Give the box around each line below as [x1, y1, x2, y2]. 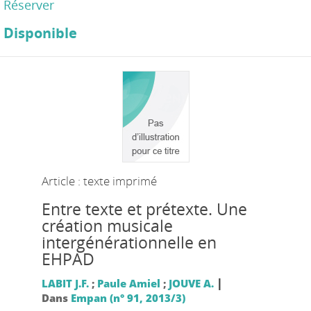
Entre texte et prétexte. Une [41, 198, 247, 220]
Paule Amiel [96, 276, 160, 290]
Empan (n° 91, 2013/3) [70, 290, 185, 305]
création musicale [41, 215, 173, 237]
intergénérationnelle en [41, 231, 217, 253]
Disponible [3, 23, 77, 42]
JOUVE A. [168, 276, 214, 290]
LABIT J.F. [41, 276, 89, 290]
